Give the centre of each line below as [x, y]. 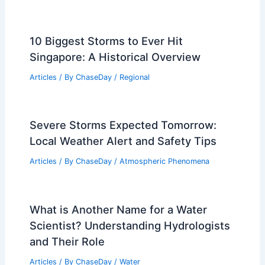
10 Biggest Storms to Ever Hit [106, 41]
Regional [134, 77]
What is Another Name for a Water [118, 210]
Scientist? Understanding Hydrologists [130, 226]
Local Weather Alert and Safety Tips [123, 141]
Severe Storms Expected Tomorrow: [123, 125]
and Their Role [67, 242]
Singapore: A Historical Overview [115, 56]
